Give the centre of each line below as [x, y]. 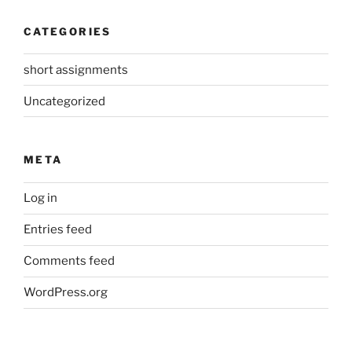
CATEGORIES [68, 31]
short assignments [76, 70]
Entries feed [58, 230]
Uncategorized [64, 101]
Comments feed [69, 261]
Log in [40, 198]
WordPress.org [66, 293]
